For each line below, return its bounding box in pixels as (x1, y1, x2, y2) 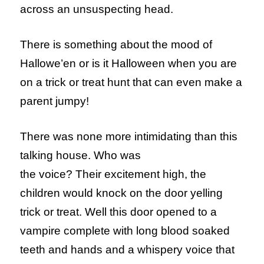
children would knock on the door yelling (20, 187, 223, 200)
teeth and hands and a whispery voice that (20, 243, 235, 256)
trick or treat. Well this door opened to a (20, 206, 217, 219)
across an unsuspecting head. (20, 3, 174, 16)
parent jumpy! (20, 95, 90, 108)
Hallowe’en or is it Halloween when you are (20, 57, 237, 70)
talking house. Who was (20, 149, 141, 162)
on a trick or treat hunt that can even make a (20, 76, 243, 89)
